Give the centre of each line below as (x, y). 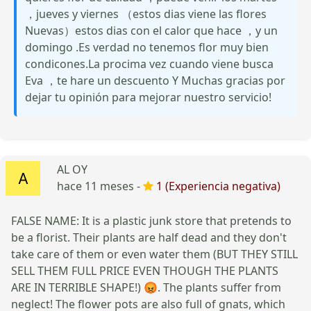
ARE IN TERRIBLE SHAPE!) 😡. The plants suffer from (146, 287)
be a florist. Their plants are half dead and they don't (149, 237)
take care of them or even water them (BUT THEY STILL (154, 254)
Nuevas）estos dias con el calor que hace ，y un (151, 30)
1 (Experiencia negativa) (218, 186)
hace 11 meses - (100, 186)
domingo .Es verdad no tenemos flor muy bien (147, 47)
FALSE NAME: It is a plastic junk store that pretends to (151, 220)
